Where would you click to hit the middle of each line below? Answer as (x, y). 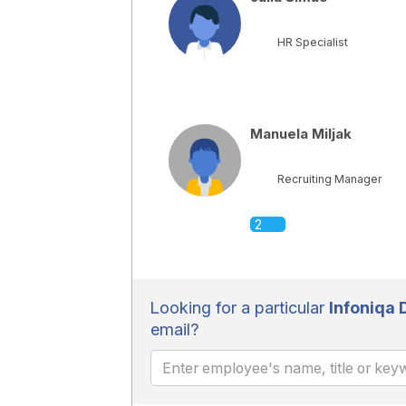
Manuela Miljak (300, 134)
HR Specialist (312, 42)
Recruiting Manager (329, 179)
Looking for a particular (239, 308)
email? (174, 329)
